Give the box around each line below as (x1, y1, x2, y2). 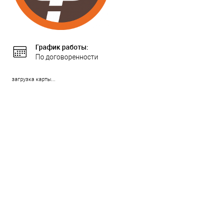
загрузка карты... (12, 76, 55, 83)
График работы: (35, 42, 88, 52)
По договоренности (35, 53, 98, 61)
